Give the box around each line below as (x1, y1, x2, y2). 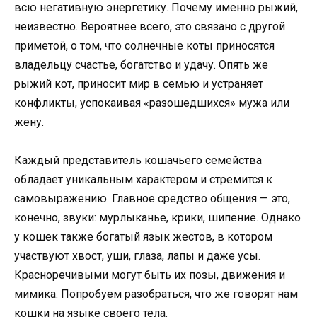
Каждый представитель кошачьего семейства (14, 154, 262, 168)
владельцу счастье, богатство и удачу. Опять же (14, 58, 268, 72)
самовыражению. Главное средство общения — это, (14, 192, 290, 206)
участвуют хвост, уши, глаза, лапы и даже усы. (14, 249, 260, 263)
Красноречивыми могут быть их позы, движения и (14, 268, 285, 282)
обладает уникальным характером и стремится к (14, 173, 272, 187)
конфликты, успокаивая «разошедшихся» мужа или (14, 96, 289, 110)
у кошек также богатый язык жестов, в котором (14, 230, 272, 244)
